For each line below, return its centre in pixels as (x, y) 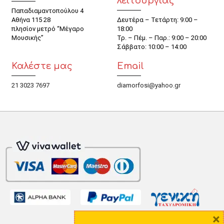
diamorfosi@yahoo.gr (149, 85)
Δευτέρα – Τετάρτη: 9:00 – (157, 19)
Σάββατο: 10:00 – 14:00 (152, 46)
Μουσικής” (27, 37)
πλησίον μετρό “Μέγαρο (48, 28)
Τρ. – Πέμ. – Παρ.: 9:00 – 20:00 (162, 37)
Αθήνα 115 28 (31, 19)
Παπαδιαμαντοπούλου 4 (47, 10)
